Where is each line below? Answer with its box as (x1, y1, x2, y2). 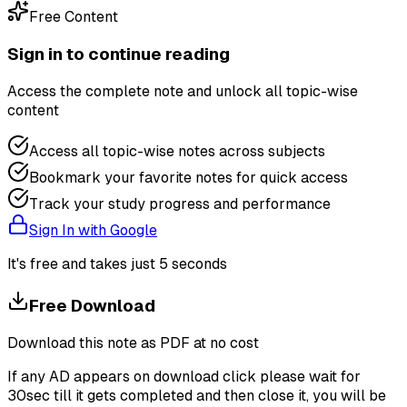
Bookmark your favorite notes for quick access (29, 168, 348, 186)
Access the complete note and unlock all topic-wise (7, 82, 358, 100)
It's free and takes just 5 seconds (7, 254, 227, 273)
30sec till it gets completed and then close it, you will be (7, 387, 386, 404)
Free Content (29, 8, 118, 26)
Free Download (29, 296, 155, 316)
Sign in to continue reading (7, 44, 230, 64)
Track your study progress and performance (29, 194, 331, 213)
